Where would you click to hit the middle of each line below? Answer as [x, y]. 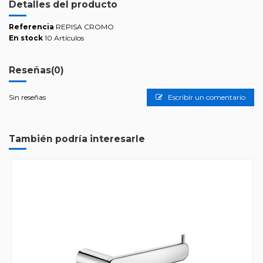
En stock [26, 38]
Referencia [31, 27]
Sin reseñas [27, 97]
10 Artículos [64, 38]
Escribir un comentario [206, 97]
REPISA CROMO [85, 27]
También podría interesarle [77, 139]
